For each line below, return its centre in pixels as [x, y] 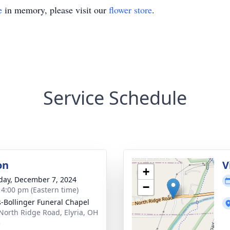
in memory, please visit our [55, 10]
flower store [130, 10]
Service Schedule [115, 98]
